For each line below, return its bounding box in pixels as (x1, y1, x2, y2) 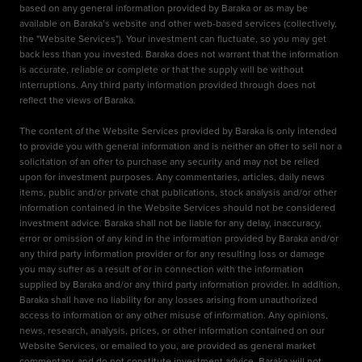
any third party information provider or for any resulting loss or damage (19, 247, 325, 260)
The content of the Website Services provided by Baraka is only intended (19, 124, 337, 137)
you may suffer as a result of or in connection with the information (19, 263, 304, 276)
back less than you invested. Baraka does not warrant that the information (19, 48, 339, 61)
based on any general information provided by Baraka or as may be (19, 2, 308, 15)
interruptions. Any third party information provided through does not (19, 78, 316, 91)
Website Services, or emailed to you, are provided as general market (19, 339, 316, 352)
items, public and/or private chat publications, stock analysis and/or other (19, 186, 337, 199)
